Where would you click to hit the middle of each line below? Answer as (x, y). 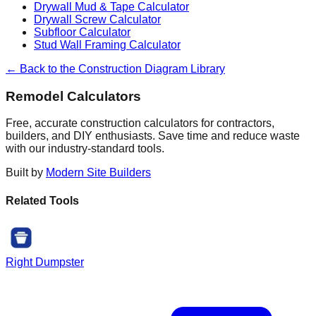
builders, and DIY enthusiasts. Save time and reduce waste (153, 136)
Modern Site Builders (98, 173)
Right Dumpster (45, 262)
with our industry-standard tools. (85, 149)
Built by (24, 173)
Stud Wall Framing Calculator (107, 44)
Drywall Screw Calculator (97, 19)
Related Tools (42, 200)
